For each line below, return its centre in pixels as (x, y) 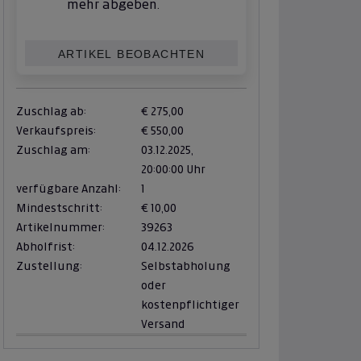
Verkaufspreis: (56, 131)
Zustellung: (49, 266)
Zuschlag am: (53, 150)
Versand (163, 324)
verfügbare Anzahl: (68, 189)
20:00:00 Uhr (173, 170)
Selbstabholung (186, 266)
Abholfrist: (46, 247)
